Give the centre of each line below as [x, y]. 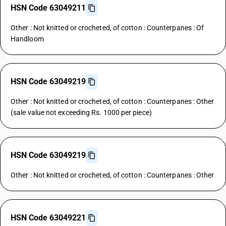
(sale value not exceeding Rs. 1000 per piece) [81, 112]
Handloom [27, 39]
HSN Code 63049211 [48, 8]
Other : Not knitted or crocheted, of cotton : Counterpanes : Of [107, 28]
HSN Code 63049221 [48, 218]
